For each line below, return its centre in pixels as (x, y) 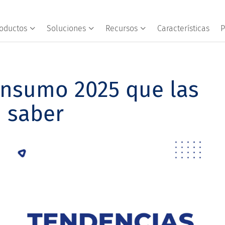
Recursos (121, 28)
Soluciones (66, 28)
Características (183, 28)
